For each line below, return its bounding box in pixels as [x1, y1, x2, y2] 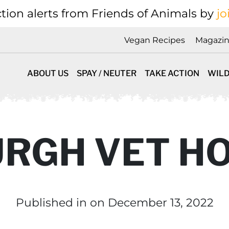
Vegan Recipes [124, 35, 185, 45]
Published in [15, 196, 90, 210]
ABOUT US [27, 68, 68, 78]
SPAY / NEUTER [77, 68, 136, 78]
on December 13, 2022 [89, 196, 214, 210]
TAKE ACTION [145, 68, 199, 78]
